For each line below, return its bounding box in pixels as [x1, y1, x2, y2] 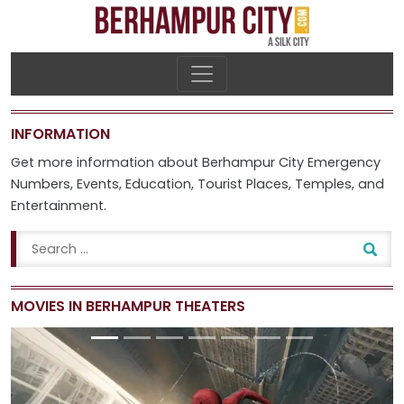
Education [125, 175, 191, 193]
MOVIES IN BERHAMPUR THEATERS [11, 296, 245, 317]
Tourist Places [197, 175, 289, 193]
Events [77, 175, 119, 193]
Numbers [11, 175, 70, 193]
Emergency [308, 153, 381, 171]
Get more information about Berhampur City [11, 153, 308, 171]
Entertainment [11, 197, 104, 215]
